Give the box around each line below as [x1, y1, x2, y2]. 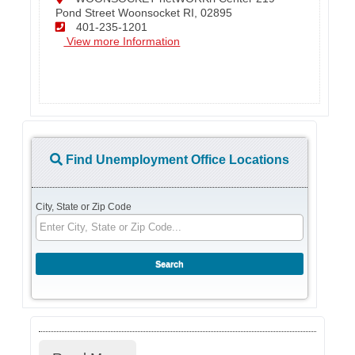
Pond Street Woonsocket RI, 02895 [55, 6, 233, 19]
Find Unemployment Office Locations [63, 152, 290, 166]
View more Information [63, 34, 181, 48]
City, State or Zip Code [36, 200, 132, 212]
